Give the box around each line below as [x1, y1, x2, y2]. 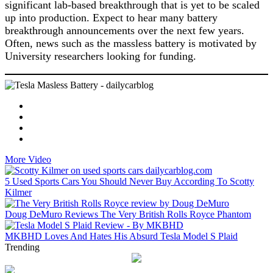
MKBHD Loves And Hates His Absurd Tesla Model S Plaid [5, 231, 238, 241]
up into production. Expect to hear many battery [5, 12, 218, 24]
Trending [5, 242, 40, 252]
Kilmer [5, 187, 32, 197]
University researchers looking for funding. [5, 50, 196, 62]
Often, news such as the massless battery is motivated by [5, 37, 257, 49]
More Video [5, 154, 51, 165]
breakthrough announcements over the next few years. [5, 24, 244, 37]
